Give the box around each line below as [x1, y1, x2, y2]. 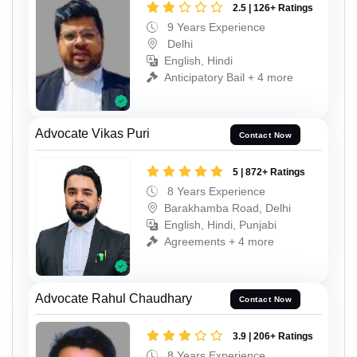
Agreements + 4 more [164, 235, 274, 249]
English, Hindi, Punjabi [164, 218, 277, 232]
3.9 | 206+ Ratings [233, 331, 313, 343]
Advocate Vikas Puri [35, 127, 150, 141]
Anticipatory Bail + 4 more [164, 70, 293, 84]
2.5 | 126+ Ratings [233, 2, 313, 14]
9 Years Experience [164, 20, 265, 33]
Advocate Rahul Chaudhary [35, 291, 192, 305]
